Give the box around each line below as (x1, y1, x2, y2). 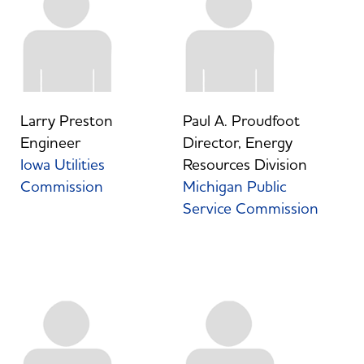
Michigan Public (182, 176, 287, 197)
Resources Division (182, 154, 307, 175)
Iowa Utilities (19, 154, 105, 175)
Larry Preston (19, 110, 113, 131)
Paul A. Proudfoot (182, 110, 300, 131)
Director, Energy (182, 132, 292, 153)
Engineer (19, 132, 80, 153)
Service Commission (182, 198, 318, 219)
